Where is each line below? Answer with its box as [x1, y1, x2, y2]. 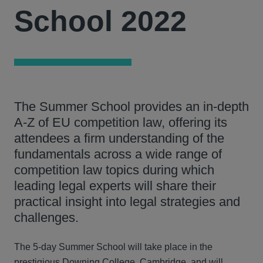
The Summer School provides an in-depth [14, 99, 249, 114]
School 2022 [14, 5, 187, 38]
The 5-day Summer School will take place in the [14, 242, 213, 252]
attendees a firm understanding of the [14, 131, 224, 146]
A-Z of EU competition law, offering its [14, 115, 227, 130]
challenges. [14, 210, 79, 225]
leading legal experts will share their [14, 178, 216, 193]
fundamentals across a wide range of [14, 147, 222, 161]
